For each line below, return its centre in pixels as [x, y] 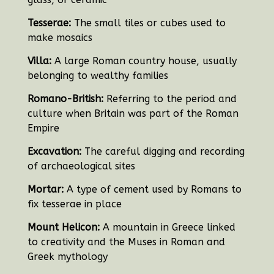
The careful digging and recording [163, 152]
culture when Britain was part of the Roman [133, 114]
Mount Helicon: [63, 228]
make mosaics [60, 38]
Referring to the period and [170, 99]
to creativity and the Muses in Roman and [126, 242]
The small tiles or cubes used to [148, 23]
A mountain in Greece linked [167, 228]
